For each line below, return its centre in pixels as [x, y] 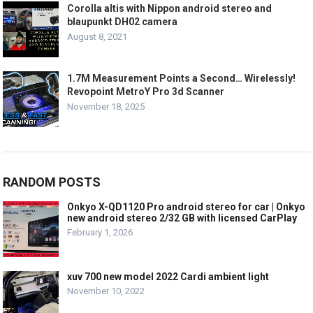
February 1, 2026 [100, 232]
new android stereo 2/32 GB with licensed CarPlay [182, 218]
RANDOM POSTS [52, 182]
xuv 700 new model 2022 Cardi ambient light [168, 276]
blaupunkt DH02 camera [123, 21]
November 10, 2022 [106, 291]
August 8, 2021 [97, 36]
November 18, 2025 [106, 106]
